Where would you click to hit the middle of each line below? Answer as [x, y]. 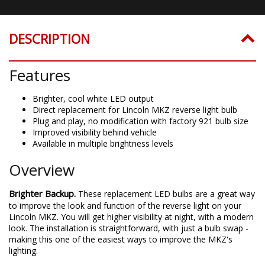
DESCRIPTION [49, 38]
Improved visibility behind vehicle [95, 132]
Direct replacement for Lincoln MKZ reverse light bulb [135, 109]
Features [40, 75]
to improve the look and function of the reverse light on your [125, 205]
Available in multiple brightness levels [103, 143]
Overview [42, 169]
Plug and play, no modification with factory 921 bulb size [140, 121]
